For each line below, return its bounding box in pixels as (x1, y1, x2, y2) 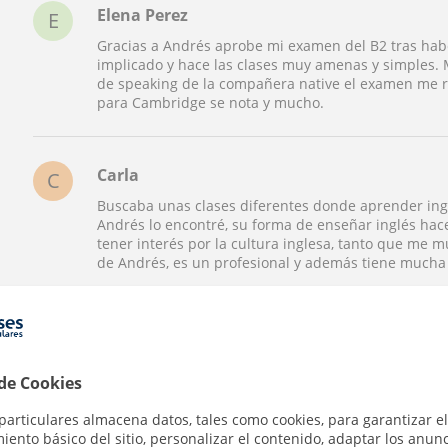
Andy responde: (113, 304, 223, 324)
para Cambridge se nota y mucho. (97, 93, 325, 113)
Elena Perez (97, 3, 189, 26)
